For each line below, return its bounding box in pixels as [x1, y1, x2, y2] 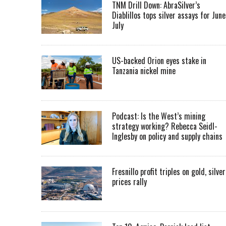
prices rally [112, 176, 147, 188]
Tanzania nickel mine [112, 65, 176, 77]
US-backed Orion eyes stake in [112, 54, 206, 67]
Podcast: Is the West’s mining [112, 110, 205, 123]
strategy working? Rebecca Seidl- [112, 120, 217, 133]
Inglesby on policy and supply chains [112, 130, 222, 143]
